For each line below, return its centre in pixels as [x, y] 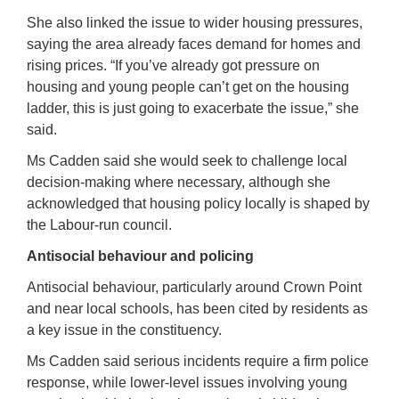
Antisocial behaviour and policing [140, 256]
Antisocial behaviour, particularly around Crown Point [194, 287]
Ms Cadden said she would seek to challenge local [187, 160]
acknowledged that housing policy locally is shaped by [198, 203]
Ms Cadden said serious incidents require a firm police [198, 361]
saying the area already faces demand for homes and [194, 44]
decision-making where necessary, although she [179, 182]
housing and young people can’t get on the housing [188, 86]
